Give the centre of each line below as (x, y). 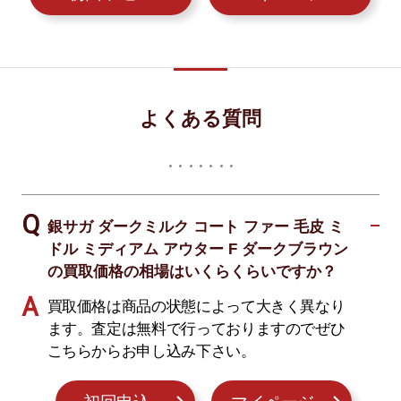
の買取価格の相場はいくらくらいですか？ (192, 272)
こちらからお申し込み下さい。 (151, 351)
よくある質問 (200, 119)
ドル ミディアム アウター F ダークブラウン (197, 250)
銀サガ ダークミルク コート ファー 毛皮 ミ (195, 227)
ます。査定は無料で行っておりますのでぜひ (196, 328)
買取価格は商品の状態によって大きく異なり (196, 306)
